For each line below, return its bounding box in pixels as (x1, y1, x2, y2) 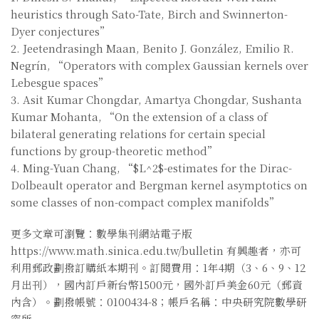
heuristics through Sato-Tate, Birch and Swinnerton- (11, 6, 288, 21)
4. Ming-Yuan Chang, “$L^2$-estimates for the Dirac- (11, 159, 292, 175)
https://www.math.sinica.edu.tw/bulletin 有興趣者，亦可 (11, 242, 301, 258)
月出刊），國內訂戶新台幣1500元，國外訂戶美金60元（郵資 (11, 276, 303, 292)
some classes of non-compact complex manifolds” (11, 194, 279, 209)
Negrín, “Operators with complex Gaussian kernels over (11, 57, 308, 73)
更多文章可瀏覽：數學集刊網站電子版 (11, 225, 192, 241)
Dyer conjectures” (11, 23, 110, 38)
